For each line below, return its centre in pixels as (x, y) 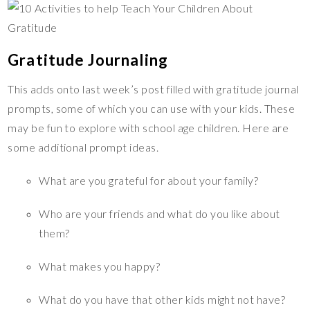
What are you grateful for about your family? (149, 180)
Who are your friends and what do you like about (159, 213)
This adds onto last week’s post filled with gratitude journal (153, 89)
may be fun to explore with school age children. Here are (148, 127)
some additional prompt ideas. (83, 147)
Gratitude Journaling (88, 60)
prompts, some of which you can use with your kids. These (152, 108)
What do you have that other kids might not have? (162, 299)
